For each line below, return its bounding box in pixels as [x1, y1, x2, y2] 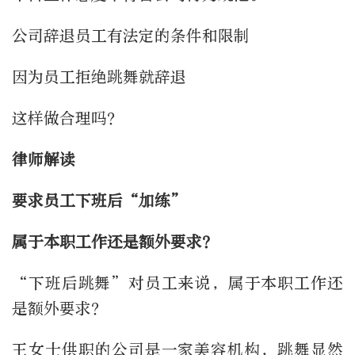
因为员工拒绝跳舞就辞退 [12, 68, 186, 87]
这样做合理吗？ [12, 109, 123, 128]
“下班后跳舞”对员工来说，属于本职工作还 [12, 274, 343, 293]
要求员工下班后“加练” [12, 192, 187, 211]
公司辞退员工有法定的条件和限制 [12, 27, 250, 46]
